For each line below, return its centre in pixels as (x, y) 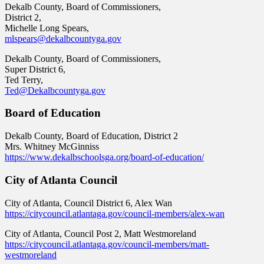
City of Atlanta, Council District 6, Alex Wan (88, 203)
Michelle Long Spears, (47, 28)
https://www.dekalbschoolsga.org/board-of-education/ (104, 157)
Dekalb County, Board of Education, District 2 (91, 136)
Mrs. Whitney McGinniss (52, 147)
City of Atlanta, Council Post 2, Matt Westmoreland (100, 233)
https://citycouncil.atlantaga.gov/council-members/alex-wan (115, 213)
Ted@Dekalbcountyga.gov (55, 90)
